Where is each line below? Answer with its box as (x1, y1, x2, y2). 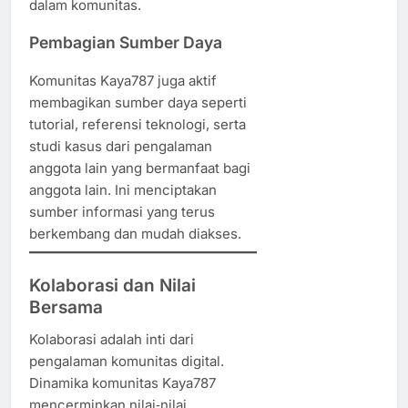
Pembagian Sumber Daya (29, 33, 222, 53)
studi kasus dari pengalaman (29, 137, 212, 155)
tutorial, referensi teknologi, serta (29, 115, 246, 133)
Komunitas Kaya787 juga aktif (29, 71, 217, 89)
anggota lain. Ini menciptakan (29, 180, 217, 199)
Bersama (29, 296, 103, 318)
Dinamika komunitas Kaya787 (29, 373, 216, 392)
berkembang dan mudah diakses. (29, 224, 241, 242)
